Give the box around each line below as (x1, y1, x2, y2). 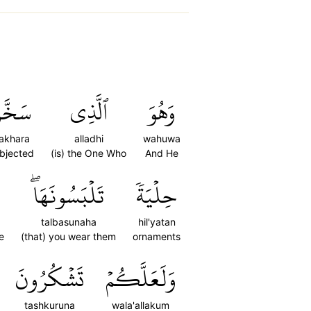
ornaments (133, 230, 180, 242)
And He (145, 147, 178, 159)
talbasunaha (40, 216, 96, 228)
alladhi (74, 133, 103, 144)
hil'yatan (137, 216, 176, 228)
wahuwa (143, 133, 180, 144)
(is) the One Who (51, 147, 126, 159)
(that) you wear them (21, 230, 116, 242)
